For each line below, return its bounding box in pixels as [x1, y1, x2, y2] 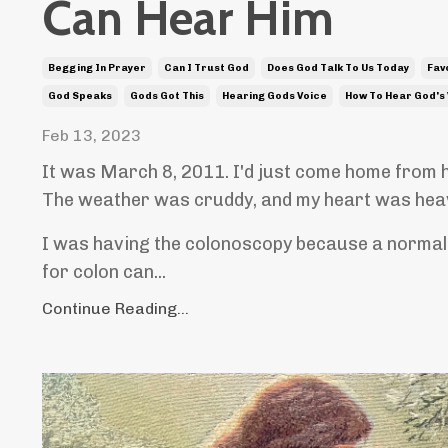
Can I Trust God [164, 61, 249, 74]
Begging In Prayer [48, 61, 146, 74]
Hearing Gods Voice [222, 89, 327, 102]
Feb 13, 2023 [42, 125, 141, 145]
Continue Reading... [42, 298, 189, 318]
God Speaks [48, 89, 112, 102]
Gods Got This [130, 89, 204, 102]
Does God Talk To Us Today [267, 61, 409, 74]
